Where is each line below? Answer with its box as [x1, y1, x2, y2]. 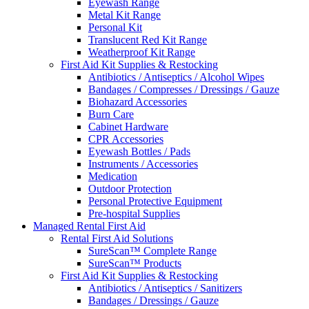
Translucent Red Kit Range [88, 34, 207, 46]
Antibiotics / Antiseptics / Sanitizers [88, 282, 242, 295]
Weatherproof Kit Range [88, 46, 195, 59]
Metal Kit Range [88, 9, 161, 21]
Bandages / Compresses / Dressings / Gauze [88, 83, 279, 96]
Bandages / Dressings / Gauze [88, 295, 219, 307]
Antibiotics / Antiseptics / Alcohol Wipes [88, 71, 264, 83]
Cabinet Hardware [88, 121, 168, 133]
